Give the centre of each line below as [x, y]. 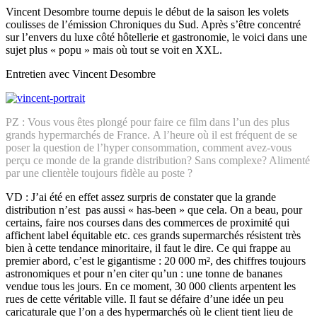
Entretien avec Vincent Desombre [81, 74]
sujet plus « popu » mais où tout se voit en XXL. [114, 50]
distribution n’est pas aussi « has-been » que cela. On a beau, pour [154, 209]
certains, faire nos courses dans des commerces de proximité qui [148, 222]
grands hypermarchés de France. [79, 134]
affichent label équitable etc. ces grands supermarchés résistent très [153, 235]
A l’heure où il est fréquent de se [225, 134]
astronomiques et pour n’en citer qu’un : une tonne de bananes [144, 273]
